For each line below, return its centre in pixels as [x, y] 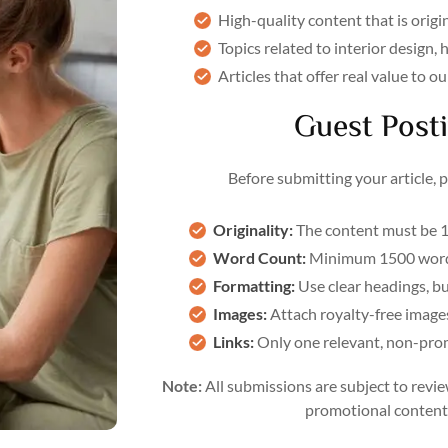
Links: [233, 342]
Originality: [253, 230]
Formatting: [254, 286]
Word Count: [259, 258]
